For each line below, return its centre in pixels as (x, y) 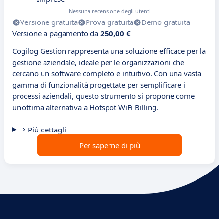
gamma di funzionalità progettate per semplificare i (99, 85)
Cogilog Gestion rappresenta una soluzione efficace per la (109, 51)
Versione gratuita (49, 22)
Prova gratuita (109, 22)
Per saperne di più (109, 145)
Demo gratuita (166, 22)
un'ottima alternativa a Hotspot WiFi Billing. (85, 107)
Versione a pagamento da (56, 33)
